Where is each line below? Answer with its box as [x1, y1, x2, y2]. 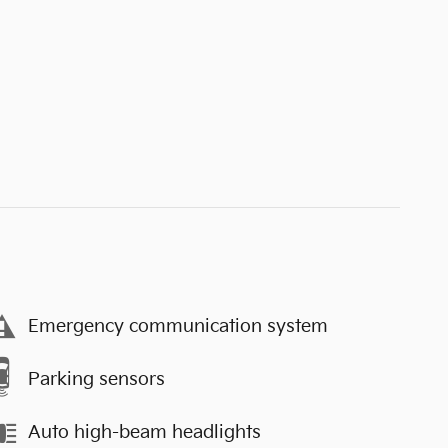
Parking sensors [28, 369, 165, 390]
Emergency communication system [28, 316, 328, 337]
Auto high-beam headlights [28, 422, 261, 443]
